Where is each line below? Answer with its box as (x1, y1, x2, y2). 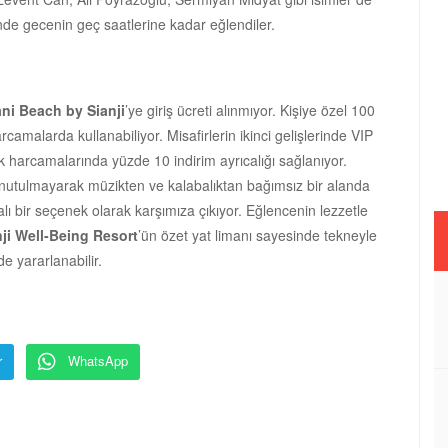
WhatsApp (68, 350, 128, 370)
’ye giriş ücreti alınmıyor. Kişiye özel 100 (125, 99, 375, 120)
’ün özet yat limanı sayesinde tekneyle (138, 224, 377, 245)
